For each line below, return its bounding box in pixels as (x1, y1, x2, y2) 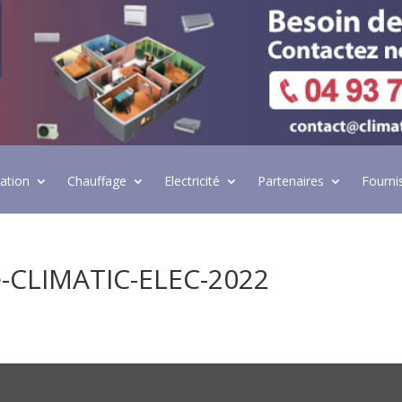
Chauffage (66, 172, 127, 190)
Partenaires (257, 172, 324, 190)
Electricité (163, 172, 220, 190)
